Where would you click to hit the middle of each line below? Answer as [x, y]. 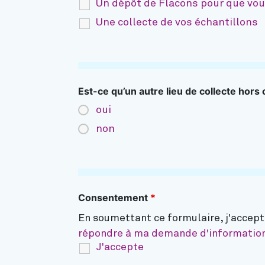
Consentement [114, 198]
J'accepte [120, 247]
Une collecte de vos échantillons [177, 22]
